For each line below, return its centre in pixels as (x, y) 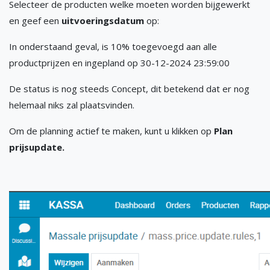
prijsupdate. (37, 147)
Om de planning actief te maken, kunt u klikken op (111, 130)
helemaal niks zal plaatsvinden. (72, 105)
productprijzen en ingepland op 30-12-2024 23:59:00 (119, 62)
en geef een (35, 20)
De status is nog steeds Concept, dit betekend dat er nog (129, 88)
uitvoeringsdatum (103, 20)
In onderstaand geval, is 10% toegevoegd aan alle (113, 46)
